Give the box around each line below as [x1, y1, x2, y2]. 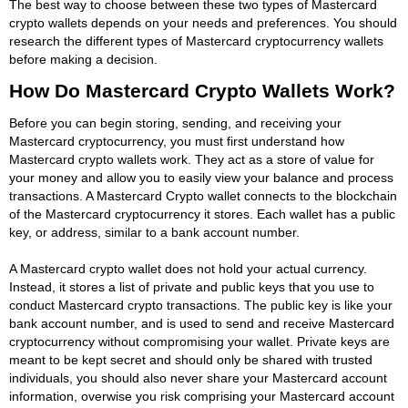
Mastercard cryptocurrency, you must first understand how [9, 133, 344, 148]
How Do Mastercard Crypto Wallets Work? [9, 79, 395, 101]
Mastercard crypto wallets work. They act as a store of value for [9, 151, 374, 167]
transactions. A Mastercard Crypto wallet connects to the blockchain [9, 188, 397, 203]
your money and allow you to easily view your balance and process [9, 169, 393, 185]
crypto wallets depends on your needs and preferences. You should [9, 15, 397, 30]
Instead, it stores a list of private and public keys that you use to [9, 279, 374, 294]
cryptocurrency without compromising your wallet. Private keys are [9, 333, 390, 349]
